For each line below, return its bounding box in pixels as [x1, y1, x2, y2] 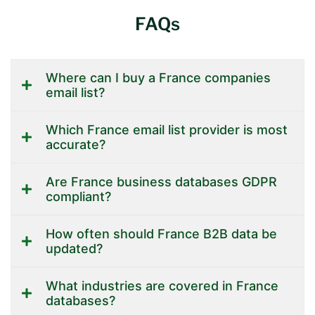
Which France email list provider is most [46, 122, 288, 137]
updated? [46, 240, 103, 256]
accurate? [46, 136, 105, 152]
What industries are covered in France [46, 278, 278, 293]
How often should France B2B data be [46, 226, 277, 241]
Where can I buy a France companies [46, 70, 271, 85]
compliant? [46, 188, 111, 204]
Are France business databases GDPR [46, 174, 277, 189]
